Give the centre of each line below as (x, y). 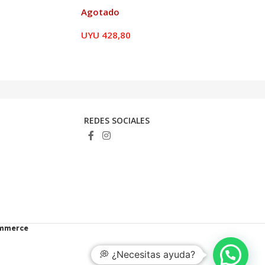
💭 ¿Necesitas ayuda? (147, 254)
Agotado (100, 12)
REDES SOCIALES (117, 120)
